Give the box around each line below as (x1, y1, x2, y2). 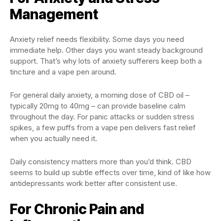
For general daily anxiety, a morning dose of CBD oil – (10, 90, 189, 100)
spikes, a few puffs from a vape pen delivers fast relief (10, 123, 196, 132)
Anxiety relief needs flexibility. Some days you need (10, 35, 184, 44)
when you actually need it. (10, 134, 97, 143)
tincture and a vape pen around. (10, 67, 116, 76)
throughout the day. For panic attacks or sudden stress (10, 112, 194, 121)
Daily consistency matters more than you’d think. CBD (10, 157, 191, 166)
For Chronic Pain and (10, 201, 144, 218)
